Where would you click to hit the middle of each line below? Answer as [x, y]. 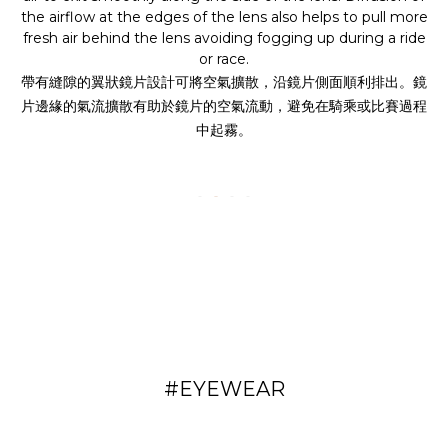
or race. [224, 59]
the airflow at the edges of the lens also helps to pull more [224, 17]
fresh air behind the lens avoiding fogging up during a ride [224, 38]
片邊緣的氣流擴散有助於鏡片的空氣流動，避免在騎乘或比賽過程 [224, 106]
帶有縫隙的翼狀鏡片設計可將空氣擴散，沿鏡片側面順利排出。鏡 [224, 82]
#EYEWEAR [224, 389]
